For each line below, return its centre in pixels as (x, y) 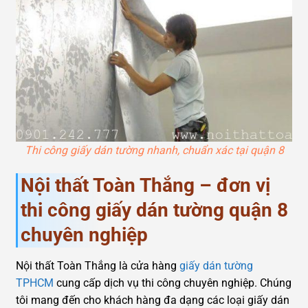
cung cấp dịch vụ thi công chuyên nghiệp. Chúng (173, 283)
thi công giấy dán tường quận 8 (154, 210)
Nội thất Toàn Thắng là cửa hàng (98, 265)
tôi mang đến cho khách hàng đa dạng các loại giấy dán (153, 300)
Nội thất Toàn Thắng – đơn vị (145, 185)
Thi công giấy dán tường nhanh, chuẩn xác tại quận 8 (154, 151)
